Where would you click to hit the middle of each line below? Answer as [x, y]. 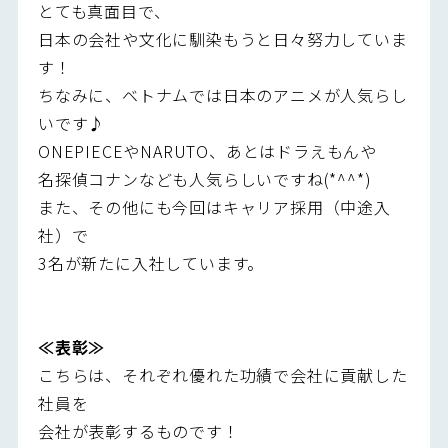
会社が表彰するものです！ [138, 430]
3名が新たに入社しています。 [151, 262]
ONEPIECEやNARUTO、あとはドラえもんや [207, 150]
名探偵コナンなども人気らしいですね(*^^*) [204, 178]
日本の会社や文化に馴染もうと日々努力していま [222, 38]
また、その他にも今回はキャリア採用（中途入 [214, 206]
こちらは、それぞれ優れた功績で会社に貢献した [222, 374]
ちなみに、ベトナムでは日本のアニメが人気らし [222, 94]
